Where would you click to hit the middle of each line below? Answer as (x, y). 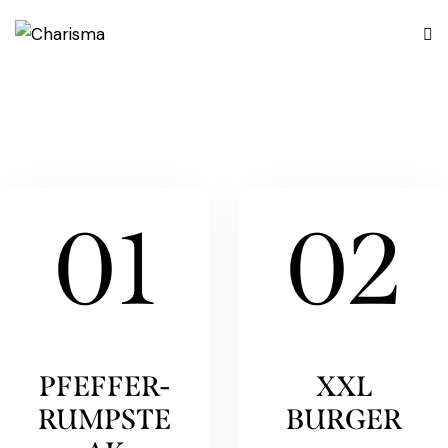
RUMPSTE (104, 419)
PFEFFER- (104, 386)
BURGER (343, 419)
